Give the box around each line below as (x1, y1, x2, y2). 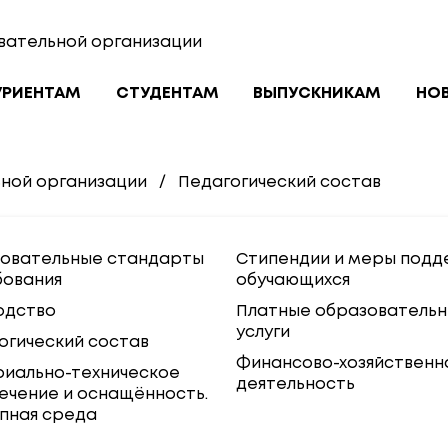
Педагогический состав (177, 175, 381, 190)
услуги (236, 325, 290, 340)
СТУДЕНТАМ (115, 86, 219, 101)
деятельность (236, 377, 355, 392)
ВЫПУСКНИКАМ (253, 86, 382, 101)
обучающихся (236, 273, 350, 288)
